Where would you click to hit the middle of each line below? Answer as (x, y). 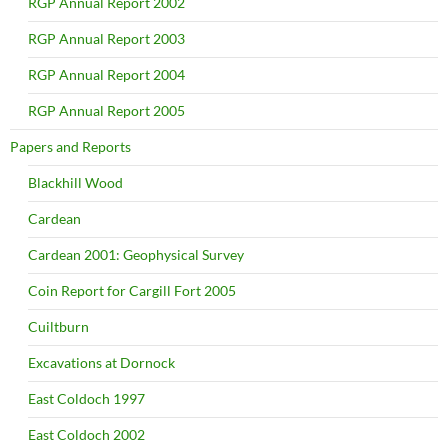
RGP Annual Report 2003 (106, 39)
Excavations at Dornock (101, 363)
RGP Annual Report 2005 (106, 111)
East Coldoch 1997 (86, 399)
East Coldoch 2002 (86, 435)
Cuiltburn (58, 327)
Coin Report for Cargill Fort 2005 (132, 291)
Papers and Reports (70, 147)
